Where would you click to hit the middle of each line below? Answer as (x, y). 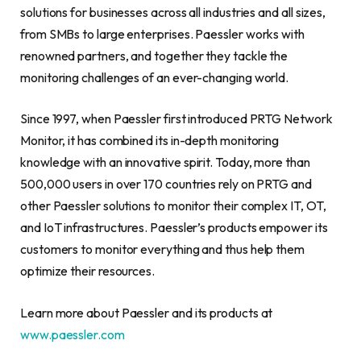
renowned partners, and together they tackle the (154, 55)
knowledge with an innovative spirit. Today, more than (165, 162)
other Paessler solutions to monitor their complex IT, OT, (173, 206)
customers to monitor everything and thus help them (163, 249)
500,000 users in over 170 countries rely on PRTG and (166, 184)
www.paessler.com (73, 335)
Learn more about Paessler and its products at (147, 313)
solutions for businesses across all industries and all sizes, (173, 12)
